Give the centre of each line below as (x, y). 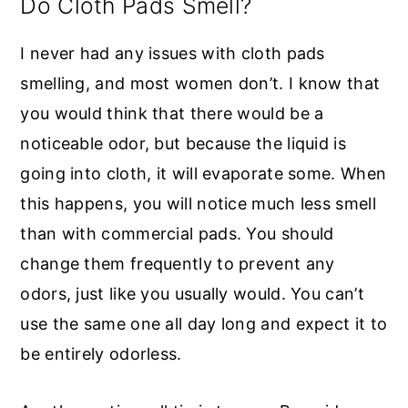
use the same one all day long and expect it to (204, 324)
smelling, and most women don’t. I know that (200, 84)
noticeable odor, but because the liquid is (183, 144)
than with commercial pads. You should (177, 234)
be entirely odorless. (103, 354)
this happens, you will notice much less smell (198, 204)
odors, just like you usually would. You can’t (192, 294)
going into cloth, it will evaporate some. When (204, 174)
